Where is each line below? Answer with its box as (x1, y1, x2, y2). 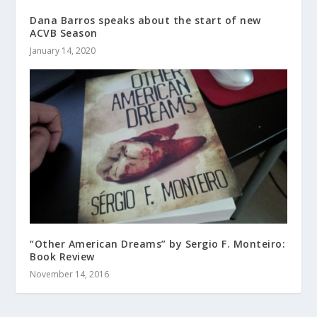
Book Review (30, 250, 95, 263)
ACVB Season (30, 26, 98, 40)
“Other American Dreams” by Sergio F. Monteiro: (30, 237, 286, 250)
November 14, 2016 (30, 268, 110, 280)
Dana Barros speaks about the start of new (30, 13, 261, 28)
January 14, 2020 (30, 45, 96, 57)
